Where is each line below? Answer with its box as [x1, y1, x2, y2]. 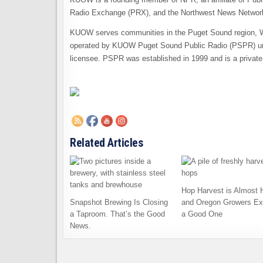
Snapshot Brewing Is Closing [70, 198, 168, 207]
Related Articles [70, 136, 143, 150]
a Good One [181, 210, 222, 218]
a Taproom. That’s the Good [70, 210, 165, 218]
